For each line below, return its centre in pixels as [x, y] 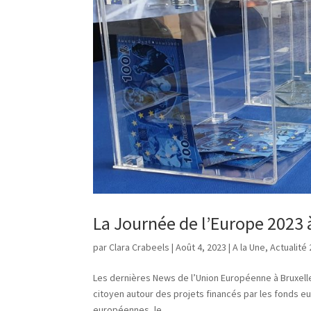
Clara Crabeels [140, 247]
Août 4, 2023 [201, 247]
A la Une [249, 247]
